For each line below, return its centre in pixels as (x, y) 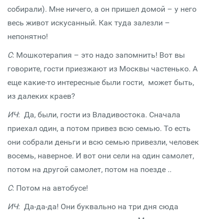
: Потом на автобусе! (50, 188)
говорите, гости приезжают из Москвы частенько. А (102, 69)
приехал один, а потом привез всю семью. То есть (99, 128)
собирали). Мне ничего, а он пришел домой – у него (102, 9)
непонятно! (28, 36)
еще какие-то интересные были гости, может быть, (101, 82)
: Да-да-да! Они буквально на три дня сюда (98, 207)
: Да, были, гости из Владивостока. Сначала (99, 115)
